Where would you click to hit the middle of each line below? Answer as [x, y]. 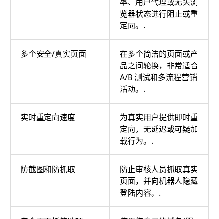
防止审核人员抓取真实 [159, 169]
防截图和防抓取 [48, 169]
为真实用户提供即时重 [159, 117]
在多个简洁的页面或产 [159, 54]
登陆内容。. [140, 192]
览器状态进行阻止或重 [159, 13]
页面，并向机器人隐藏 [159, 181]
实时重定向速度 [48, 117]
